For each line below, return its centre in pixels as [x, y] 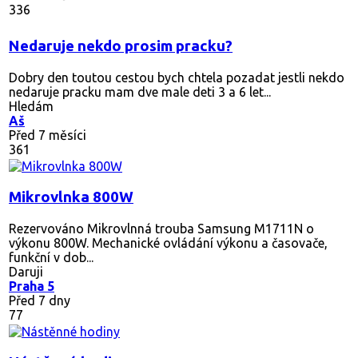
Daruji [26, 271]
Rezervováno [46, 228]
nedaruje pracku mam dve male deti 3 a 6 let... [140, 91]
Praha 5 [32, 286]
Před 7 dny [40, 300]
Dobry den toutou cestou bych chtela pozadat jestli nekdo [177, 77]
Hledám [31, 106]
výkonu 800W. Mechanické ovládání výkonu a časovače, [168, 243]
